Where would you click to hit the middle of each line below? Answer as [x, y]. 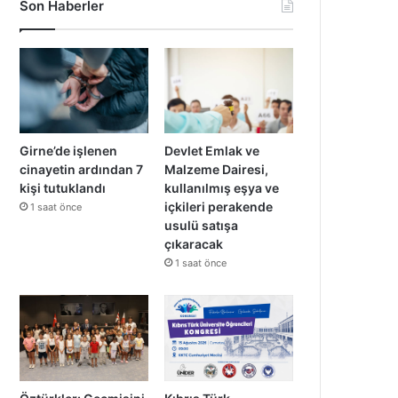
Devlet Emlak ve [212, 151]
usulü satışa [202, 226]
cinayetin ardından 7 [82, 170]
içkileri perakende [219, 207]
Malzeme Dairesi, [217, 170]
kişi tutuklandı [63, 188]
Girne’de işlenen [69, 151]
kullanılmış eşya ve [222, 188]
